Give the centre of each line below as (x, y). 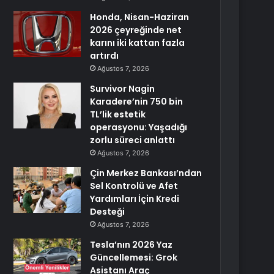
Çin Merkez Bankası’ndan (146, 173)
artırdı (105, 56)
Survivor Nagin (123, 89)
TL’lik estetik (118, 114)
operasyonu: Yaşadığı (139, 127)
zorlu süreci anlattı (133, 140)
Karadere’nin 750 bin (137, 102)
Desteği (108, 212)
